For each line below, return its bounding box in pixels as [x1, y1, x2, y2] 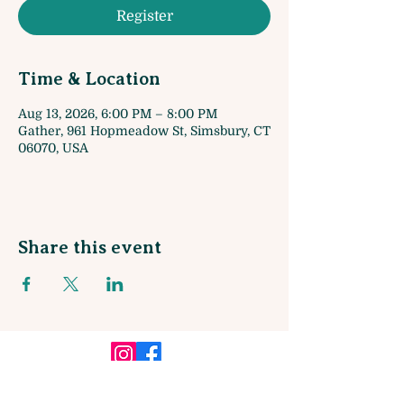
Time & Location [18, 69, 161, 89]
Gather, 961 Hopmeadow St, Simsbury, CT [18, 124, 271, 138]
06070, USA [18, 141, 88, 155]
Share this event [18, 237, 161, 258]
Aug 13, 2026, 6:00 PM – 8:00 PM [18, 106, 217, 121]
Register [115, 8, 173, 24]
